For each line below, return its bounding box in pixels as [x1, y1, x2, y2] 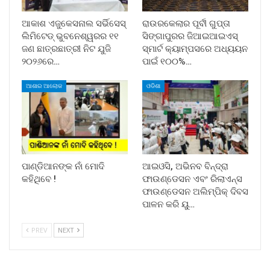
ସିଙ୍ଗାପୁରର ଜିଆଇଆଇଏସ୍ [142, 30, 238, 42]
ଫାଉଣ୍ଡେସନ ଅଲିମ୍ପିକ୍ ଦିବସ [142, 186, 248, 197]
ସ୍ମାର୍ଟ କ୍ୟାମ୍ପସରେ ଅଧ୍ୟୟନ [142, 43, 248, 54]
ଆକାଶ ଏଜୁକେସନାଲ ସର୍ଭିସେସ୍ [22, 17, 126, 29]
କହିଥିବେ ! [22, 174, 56, 184]
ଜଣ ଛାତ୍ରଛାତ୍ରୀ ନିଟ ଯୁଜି [22, 43, 111, 54]
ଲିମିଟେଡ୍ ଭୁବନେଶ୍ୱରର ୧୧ [22, 30, 121, 42]
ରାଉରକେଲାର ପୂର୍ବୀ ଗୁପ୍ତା [142, 17, 230, 29]
